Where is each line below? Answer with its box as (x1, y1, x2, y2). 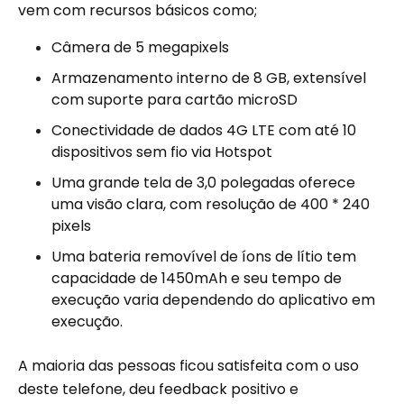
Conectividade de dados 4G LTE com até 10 (51, 120, 356, 141)
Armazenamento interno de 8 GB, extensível (51, 68, 366, 88)
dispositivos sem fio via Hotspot (51, 142, 272, 162)
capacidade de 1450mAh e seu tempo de (51, 268, 342, 289)
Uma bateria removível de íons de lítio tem (51, 246, 356, 267)
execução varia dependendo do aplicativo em (51, 289, 375, 310)
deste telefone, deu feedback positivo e (18, 379, 298, 399)
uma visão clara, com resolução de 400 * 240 (51, 194, 370, 215)
